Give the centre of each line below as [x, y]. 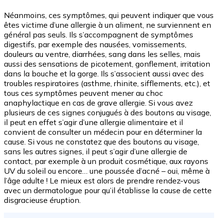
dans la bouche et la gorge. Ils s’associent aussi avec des [104, 73]
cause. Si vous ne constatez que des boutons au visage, [101, 141]
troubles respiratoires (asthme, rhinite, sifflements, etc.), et [107, 83]
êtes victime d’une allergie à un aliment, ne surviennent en [108, 25]
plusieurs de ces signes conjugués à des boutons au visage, [108, 112]
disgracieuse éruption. [42, 200]
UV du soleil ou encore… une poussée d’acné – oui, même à [107, 171]
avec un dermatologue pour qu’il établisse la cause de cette [108, 190]
